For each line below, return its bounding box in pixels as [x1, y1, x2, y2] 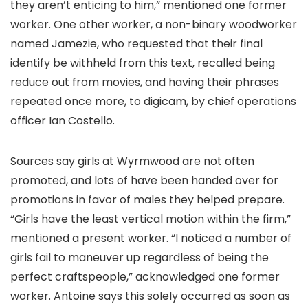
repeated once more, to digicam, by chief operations [10, 93, 296, 109]
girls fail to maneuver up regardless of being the [10, 250, 269, 265]
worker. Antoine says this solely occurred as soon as [10, 288, 290, 304]
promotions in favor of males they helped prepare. [10, 192, 285, 208]
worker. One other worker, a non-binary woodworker [10, 16, 297, 32]
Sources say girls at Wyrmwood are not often [10, 153, 254, 169]
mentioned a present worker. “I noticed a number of [10, 230, 291, 246]
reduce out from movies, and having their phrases [10, 74, 279, 90]
